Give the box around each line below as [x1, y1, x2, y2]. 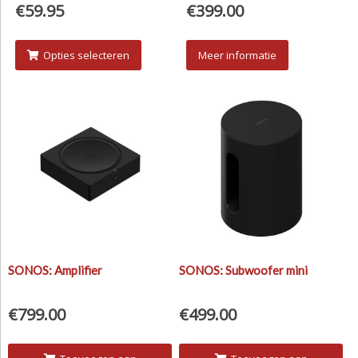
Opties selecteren [42, 47, 129, 62]
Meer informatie [197, 47, 276, 62]
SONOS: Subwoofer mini [179, 263, 308, 278]
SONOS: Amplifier [8, 263, 102, 278]
